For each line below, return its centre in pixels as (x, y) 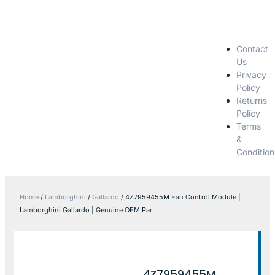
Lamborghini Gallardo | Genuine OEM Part (87, 210)
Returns (251, 100)
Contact (252, 48)
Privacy (251, 74)
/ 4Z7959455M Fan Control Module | (180, 197)
